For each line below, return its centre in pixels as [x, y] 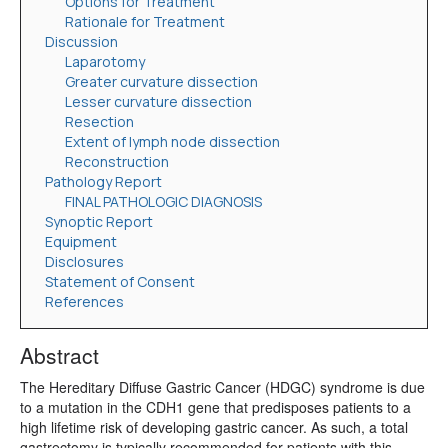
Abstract [59, 355]
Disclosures [84, 262]
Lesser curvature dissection [158, 102]
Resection [99, 122]
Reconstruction [117, 162]
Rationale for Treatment [145, 22]
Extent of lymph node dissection [172, 142]
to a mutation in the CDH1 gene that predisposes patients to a [215, 407]
